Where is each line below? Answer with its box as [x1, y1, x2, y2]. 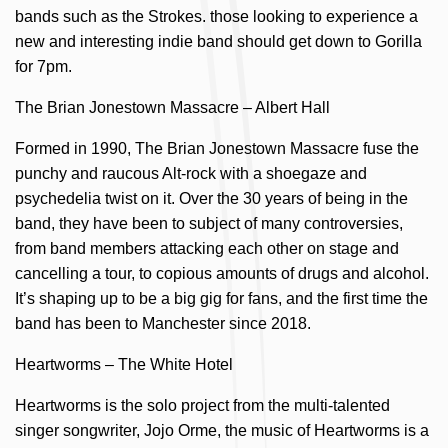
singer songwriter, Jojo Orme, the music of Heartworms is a [15, 421, 429, 439]
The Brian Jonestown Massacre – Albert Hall [15, 98, 330, 116]
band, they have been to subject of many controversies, [15, 214, 403, 232]
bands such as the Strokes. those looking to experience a [15, 7, 418, 25]
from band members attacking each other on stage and [15, 239, 399, 257]
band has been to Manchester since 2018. [15, 314, 311, 332]
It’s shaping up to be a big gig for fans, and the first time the [15, 289, 428, 307]
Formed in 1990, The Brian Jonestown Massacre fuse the [15, 139, 419, 157]
